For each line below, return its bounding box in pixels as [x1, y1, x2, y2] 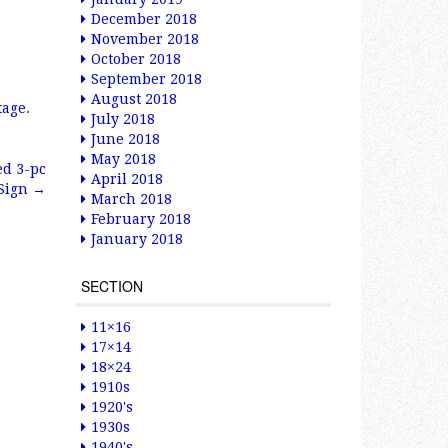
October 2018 [91, 51, 181, 67]
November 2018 [91, 31, 199, 47]
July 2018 [91, 111, 155, 127]
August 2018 [91, 91, 177, 107]
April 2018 [91, 171, 163, 187]
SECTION [81, 276, 143, 296]
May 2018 [91, 151, 156, 167]
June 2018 [91, 131, 160, 147]
